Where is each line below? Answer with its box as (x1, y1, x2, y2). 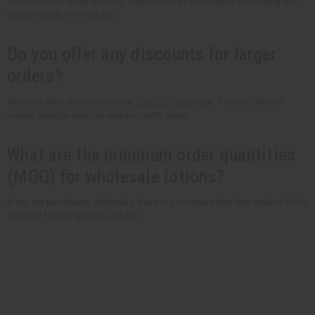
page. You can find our (192, 96, 282, 107)
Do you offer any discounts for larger (7, 43, 277, 65)
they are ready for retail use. (7, 8, 117, 20)
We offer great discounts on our (7, 96, 135, 107)
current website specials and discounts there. (7, 109, 188, 120)
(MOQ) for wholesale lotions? (7, 165, 224, 187)
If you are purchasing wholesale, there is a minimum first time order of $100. (7, 196, 308, 207)
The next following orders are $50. (7, 210, 141, 221)
